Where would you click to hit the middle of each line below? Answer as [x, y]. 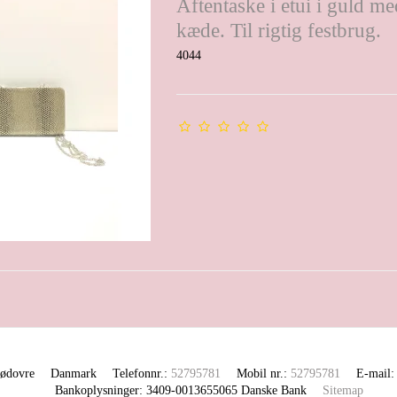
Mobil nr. [261, 374]
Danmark [74, 374]
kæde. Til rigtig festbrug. [279, 31]
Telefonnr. [139, 374]
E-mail [374, 374]
